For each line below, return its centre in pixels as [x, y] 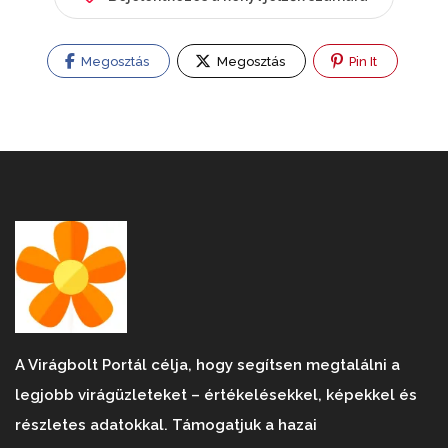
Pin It [361, 62]
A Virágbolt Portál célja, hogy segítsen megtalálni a [207, 365]
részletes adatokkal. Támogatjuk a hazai [166, 425]
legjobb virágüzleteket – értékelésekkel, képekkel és [216, 395]
